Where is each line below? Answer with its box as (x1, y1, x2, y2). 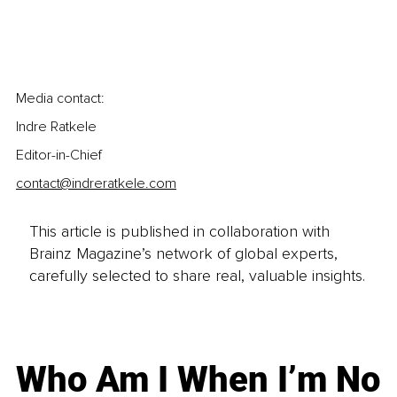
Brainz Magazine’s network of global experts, (28, 244, 338, 264)
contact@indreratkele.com (16, 174, 176, 192)
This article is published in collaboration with (28, 222, 330, 242)
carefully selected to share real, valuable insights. (28, 266, 365, 286)
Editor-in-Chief (16, 145, 102, 164)
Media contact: (16, 89, 105, 107)
